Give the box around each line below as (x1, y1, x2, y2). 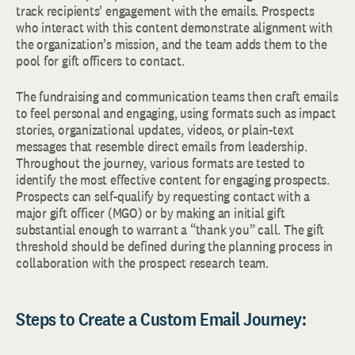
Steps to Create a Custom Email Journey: (16, 307, 307, 331)
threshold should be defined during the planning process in (16, 237, 334, 255)
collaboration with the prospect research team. (16, 254, 269, 272)
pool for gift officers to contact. (16, 52, 185, 70)
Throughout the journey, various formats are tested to (16, 154, 305, 172)
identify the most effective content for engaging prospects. (16, 170, 330, 189)
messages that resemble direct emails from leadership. (16, 137, 307, 155)
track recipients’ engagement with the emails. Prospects (16, 2, 315, 20)
